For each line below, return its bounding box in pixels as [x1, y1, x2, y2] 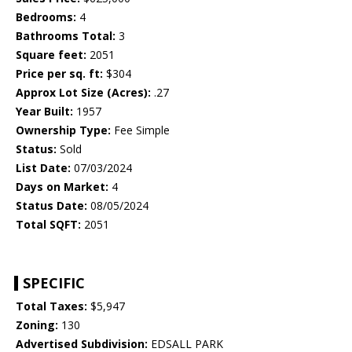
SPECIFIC [23, 273, 85, 293]
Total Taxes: [16, 299, 87, 314]
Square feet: [16, 47, 86, 63]
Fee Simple [111, 123, 170, 138]
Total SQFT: [16, 217, 81, 233]
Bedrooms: [16, 9, 76, 25]
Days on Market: [16, 179, 108, 195]
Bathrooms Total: [16, 28, 115, 44]
